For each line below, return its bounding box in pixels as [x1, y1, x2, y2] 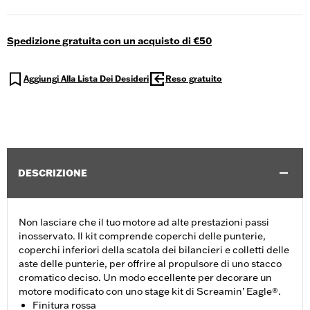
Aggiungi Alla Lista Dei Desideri [24, 73, 149, 84]
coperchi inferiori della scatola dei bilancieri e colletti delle [19, 244, 289, 257]
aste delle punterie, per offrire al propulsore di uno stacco [19, 257, 282, 271]
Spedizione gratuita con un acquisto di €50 [7, 35, 212, 48]
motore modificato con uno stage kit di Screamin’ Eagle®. [19, 285, 281, 298]
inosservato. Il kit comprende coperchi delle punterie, [19, 230, 266, 243]
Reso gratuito [165, 73, 222, 84]
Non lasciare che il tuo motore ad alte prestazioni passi [19, 216, 269, 229]
